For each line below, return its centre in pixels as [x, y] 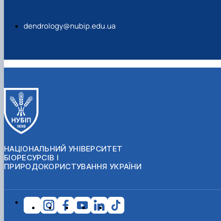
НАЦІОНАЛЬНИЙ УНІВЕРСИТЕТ [63, 148]
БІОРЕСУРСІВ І [31, 157]
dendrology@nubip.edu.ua [70, 26]
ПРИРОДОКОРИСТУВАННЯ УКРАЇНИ [73, 166]
